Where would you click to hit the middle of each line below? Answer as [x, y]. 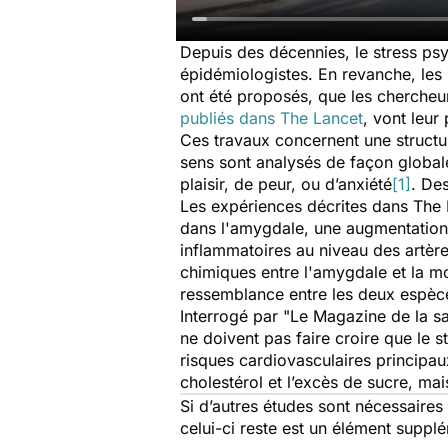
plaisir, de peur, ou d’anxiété [286, 184]
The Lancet [321, 118]
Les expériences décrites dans [296, 206]
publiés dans [230, 118]
